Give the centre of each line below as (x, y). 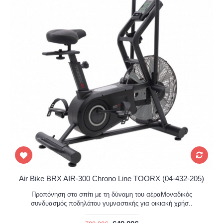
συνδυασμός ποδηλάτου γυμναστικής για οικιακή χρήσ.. (111, 203)
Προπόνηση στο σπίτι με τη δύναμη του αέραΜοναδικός (111, 194)
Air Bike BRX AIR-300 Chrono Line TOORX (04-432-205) (111, 178)
